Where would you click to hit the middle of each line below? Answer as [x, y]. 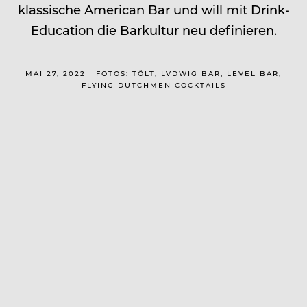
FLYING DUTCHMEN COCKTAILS [153, 85]
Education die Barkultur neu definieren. [153, 30]
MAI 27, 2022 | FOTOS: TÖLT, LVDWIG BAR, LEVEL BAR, [153, 73]
